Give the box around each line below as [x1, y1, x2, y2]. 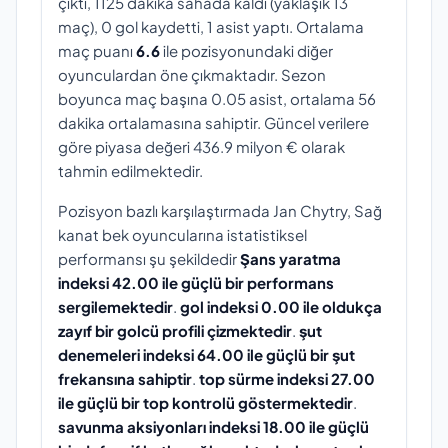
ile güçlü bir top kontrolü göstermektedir [58, 393, 353, 413]
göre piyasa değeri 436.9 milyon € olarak [58, 137, 345, 157]
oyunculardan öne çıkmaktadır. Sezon [58, 65, 326, 85]
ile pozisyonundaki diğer [160, 41, 333, 61]
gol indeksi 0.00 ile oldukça [180, 297, 382, 317]
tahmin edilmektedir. [58, 161, 203, 181]
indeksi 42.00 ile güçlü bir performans [58, 273, 334, 293]
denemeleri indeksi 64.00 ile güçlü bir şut [58, 345, 355, 365]
